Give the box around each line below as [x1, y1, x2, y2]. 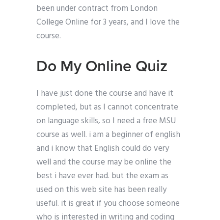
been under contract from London [36, 2, 158, 16]
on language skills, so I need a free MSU [36, 114, 176, 128]
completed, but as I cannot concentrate [36, 101, 178, 114]
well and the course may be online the [36, 156, 171, 169]
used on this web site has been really [36, 183, 166, 197]
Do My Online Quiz [36, 57, 167, 76]
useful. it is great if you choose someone [36, 197, 180, 211]
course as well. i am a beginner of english [36, 128, 180, 142]
